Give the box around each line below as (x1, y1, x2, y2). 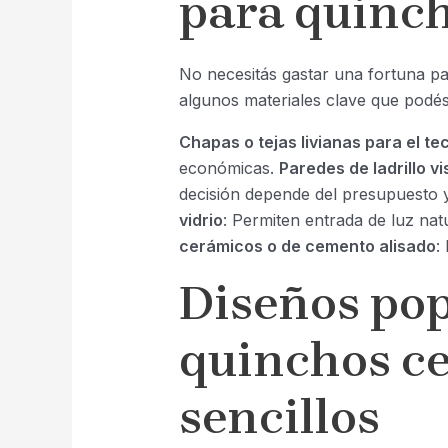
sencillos (178, 389, 380, 446)
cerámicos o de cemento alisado (178, 236, 436, 257)
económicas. (178, 158, 279, 179)
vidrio (178, 210, 223, 231)
